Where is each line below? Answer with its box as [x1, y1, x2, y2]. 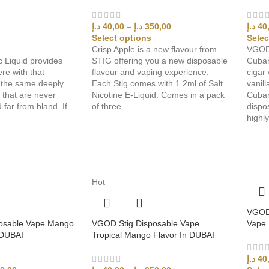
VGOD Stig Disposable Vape [92, 218, 200, 228]
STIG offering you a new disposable [92, 55, 228, 65]
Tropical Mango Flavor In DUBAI [92, 229, 215, 240]
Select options [92, 32, 152, 43]
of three [92, 101, 122, 111]
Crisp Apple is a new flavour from [92, 44, 217, 54]
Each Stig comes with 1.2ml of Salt [92, 78, 223, 88]
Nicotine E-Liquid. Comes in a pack [92, 89, 225, 100]
